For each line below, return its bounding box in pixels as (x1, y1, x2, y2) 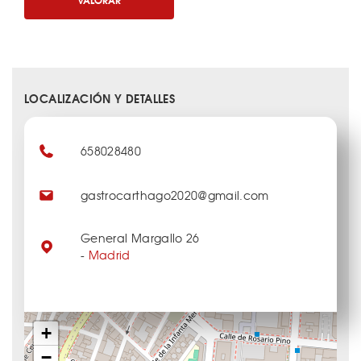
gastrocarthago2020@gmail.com (81, 187, 269, 204)
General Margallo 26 (81, 230, 200, 247)
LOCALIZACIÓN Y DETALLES (24, 89, 176, 108)
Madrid (88, 247, 131, 263)
